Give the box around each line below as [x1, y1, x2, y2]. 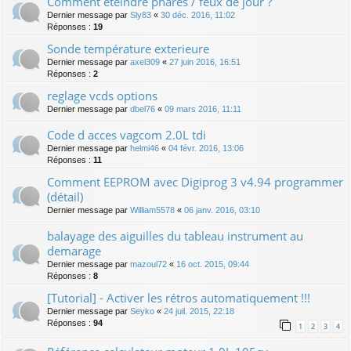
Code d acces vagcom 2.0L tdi [47, 127, 206, 143]
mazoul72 [130, 259, 167, 270]
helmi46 [130, 143, 159, 154]
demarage [47, 243, 101, 259]
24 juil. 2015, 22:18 [164, 306, 234, 317]
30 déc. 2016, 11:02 [161, 10, 235, 20]
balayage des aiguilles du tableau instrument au [47, 228, 303, 244]
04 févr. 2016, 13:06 [168, 143, 244, 154]
